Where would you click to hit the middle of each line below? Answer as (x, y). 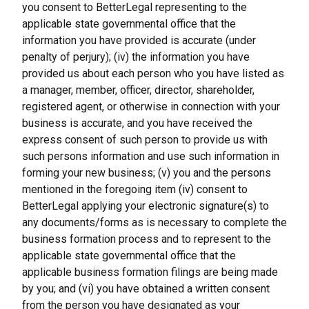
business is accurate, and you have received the (137, 123)
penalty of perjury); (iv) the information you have (136, 57)
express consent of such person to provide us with (145, 140)
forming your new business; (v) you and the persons (147, 173)
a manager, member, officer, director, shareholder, (138, 90)
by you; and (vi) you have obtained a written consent (146, 289)
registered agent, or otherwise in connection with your (151, 107)
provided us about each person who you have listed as (153, 73)
